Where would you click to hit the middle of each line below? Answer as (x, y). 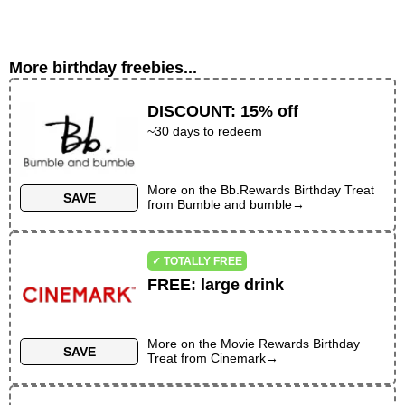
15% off (270, 111)
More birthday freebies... (103, 68)
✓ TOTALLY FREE (198, 261)
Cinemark (239, 358)
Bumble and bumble (235, 204)
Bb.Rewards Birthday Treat (298, 190)
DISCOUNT (189, 111)
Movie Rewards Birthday (291, 344)
